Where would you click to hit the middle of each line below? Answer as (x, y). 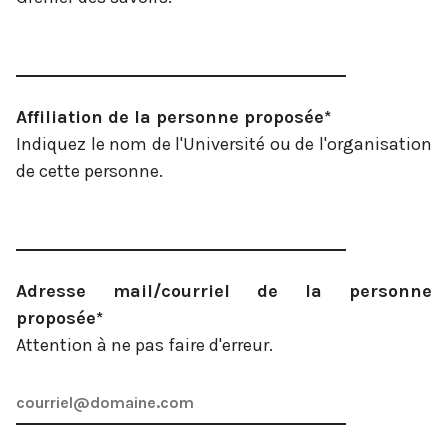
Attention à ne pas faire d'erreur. (144, 344)
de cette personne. (89, 170)
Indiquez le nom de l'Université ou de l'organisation (224, 143)
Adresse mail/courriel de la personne (224, 290)
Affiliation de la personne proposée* (173, 116)
